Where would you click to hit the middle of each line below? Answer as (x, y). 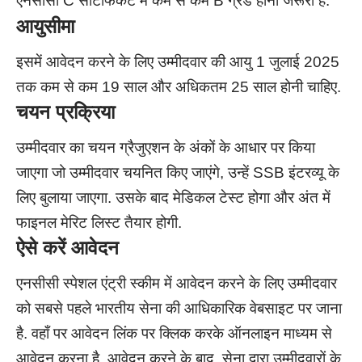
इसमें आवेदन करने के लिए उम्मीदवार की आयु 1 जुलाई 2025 (178, 62)
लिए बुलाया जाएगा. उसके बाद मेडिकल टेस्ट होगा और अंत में (173, 197)
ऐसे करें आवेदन (67, 247)
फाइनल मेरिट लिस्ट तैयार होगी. (99, 222)
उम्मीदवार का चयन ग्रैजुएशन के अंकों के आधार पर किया (166, 147)
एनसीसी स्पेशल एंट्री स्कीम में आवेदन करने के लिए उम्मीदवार (177, 283)
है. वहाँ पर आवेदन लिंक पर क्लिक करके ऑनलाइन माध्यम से (174, 333)
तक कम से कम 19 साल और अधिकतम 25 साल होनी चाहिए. (179, 87)
